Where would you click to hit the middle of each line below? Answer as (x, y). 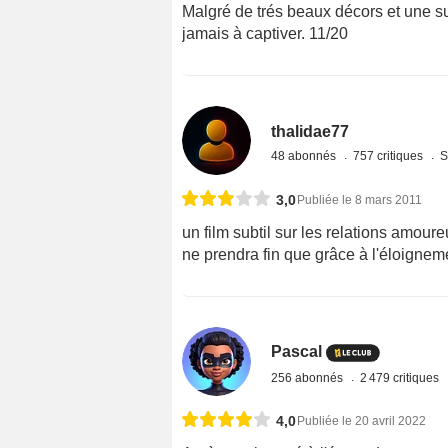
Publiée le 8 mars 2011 (359, 199)
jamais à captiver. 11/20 (265, 33)
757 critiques (390, 155)
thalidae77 (310, 131)
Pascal (297, 351)
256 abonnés (309, 377)
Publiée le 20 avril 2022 (361, 420)
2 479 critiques (401, 377)
